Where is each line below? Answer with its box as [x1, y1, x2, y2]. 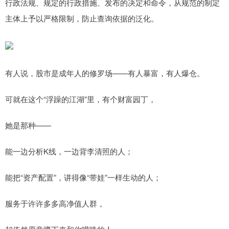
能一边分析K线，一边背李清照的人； [5, 146, 133, 157]
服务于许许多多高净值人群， [5, 198, 105, 209]
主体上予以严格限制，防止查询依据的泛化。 [5, 13, 158, 24]
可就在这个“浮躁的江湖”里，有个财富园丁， [5, 94, 156, 105]
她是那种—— [5, 120, 51, 131]
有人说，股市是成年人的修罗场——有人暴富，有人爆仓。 [5, 67, 204, 79]
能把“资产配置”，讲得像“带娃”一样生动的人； [5, 172, 161, 183]
